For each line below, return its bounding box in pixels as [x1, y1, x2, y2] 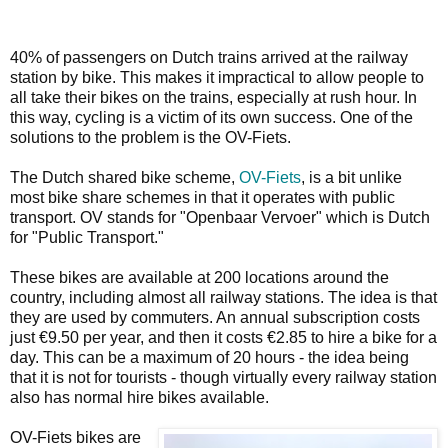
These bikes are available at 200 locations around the [10, 268, 389, 286]
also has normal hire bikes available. [10, 388, 269, 406]
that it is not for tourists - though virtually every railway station [10, 368, 437, 386]
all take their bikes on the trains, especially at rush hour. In [10, 88, 417, 106]
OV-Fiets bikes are [10, 428, 141, 446]
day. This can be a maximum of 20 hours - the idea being [10, 348, 409, 366]
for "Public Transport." [10, 228, 164, 246]
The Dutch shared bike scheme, [10, 168, 239, 186]
